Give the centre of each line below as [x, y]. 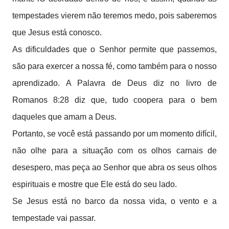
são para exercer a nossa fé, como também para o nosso [114, 66]
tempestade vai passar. [55, 218]
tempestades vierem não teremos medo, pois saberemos [114, 16]
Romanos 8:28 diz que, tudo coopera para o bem [114, 100]
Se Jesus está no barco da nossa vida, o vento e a [114, 201]
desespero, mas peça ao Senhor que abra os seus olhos [114, 167]
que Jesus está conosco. [58, 32]
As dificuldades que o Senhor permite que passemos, [114, 49]
